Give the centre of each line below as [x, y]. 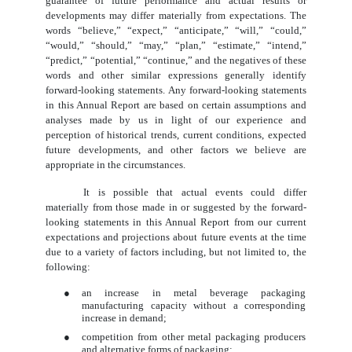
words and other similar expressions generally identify [176, 75]
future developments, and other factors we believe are [176, 149]
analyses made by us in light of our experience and [176, 119]
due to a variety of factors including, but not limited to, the [176, 251]
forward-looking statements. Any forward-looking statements [176, 90]
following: [68, 266]
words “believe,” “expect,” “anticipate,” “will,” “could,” [176, 30]
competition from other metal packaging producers [194, 336]
